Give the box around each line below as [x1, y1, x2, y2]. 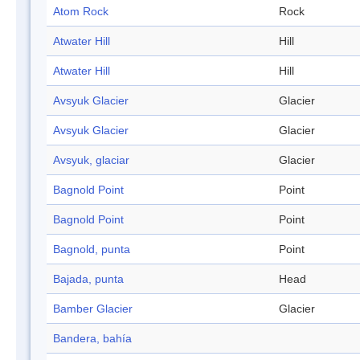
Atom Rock [53, 5, 108, 18]
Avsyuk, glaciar [53, 153, 129, 167]
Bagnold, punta [53, 243, 130, 256]
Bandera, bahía [53, 332, 132, 346]
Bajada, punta [53, 272, 124, 286]
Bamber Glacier [53, 302, 133, 316]
